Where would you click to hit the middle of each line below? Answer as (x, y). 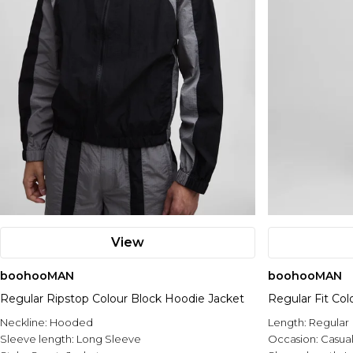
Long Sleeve (109, 339)
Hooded (71, 323)
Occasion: (294, 339)
